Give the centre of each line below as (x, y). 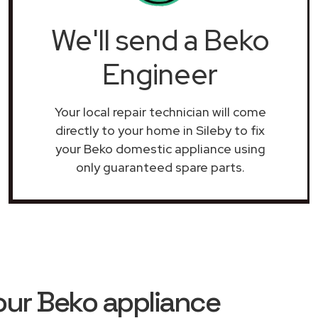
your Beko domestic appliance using (160, 149)
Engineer (160, 74)
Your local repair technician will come (160, 112)
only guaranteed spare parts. (160, 167)
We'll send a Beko (160, 40)
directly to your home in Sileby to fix (160, 130)
